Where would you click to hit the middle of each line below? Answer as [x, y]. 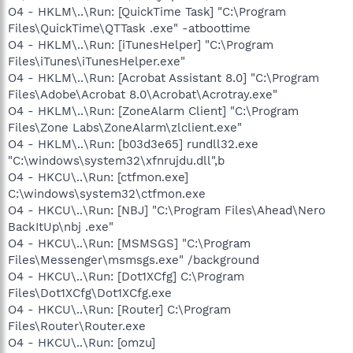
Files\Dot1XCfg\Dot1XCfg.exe [90, 293]
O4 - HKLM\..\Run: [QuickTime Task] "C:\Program [147, 11]
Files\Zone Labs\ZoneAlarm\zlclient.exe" [125, 127]
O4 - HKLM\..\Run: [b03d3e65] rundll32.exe [133, 144]
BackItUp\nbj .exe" [61, 227]
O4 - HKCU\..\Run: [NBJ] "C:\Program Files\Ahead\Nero [167, 210]
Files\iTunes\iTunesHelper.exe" [97, 61]
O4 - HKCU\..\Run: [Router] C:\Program [119, 309]
